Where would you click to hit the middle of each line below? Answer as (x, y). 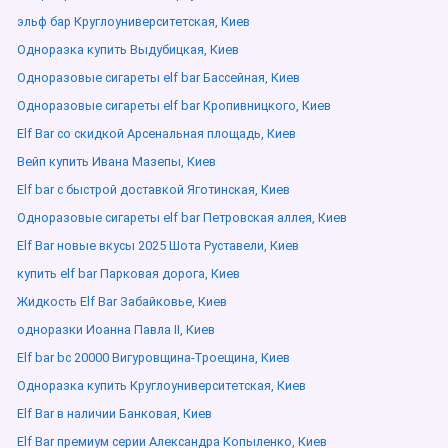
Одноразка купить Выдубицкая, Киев (128, 49)
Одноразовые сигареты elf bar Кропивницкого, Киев (174, 105)
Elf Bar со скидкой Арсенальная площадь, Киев (156, 133)
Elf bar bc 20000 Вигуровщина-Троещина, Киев (153, 357)
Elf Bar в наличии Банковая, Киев (114, 413)
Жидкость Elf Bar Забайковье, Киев (122, 301)
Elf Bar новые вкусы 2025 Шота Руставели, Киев (158, 245)
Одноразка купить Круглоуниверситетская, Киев (161, 385)
